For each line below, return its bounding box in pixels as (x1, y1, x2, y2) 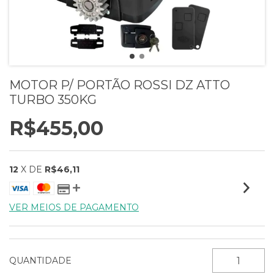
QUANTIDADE (9, 255, 72, 266)
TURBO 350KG (9, 92, 97, 107)
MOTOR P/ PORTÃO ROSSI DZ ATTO (9, 78, 230, 92)
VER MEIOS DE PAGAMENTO (9, 202, 139, 213)
